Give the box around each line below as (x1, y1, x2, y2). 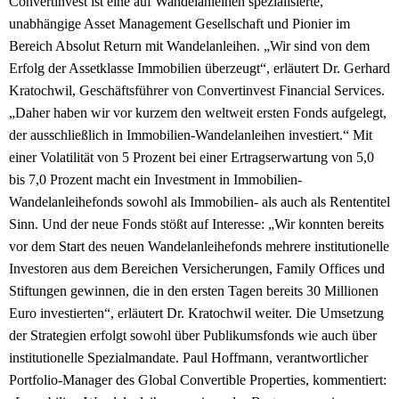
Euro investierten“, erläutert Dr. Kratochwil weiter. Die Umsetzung (9, 305, 384, 322)
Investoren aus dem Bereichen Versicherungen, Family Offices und (9, 261, 385, 277)
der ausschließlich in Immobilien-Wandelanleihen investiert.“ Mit (9, 127, 372, 143)
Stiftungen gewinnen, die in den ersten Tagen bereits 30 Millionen (9, 283, 379, 299)
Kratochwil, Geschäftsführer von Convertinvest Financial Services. (9, 83, 385, 99)
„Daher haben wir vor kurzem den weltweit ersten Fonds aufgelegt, (9, 105, 387, 121)
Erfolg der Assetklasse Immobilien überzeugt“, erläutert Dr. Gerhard (9, 61, 390, 77)
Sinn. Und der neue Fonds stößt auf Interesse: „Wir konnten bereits (9, 216, 384, 232)
